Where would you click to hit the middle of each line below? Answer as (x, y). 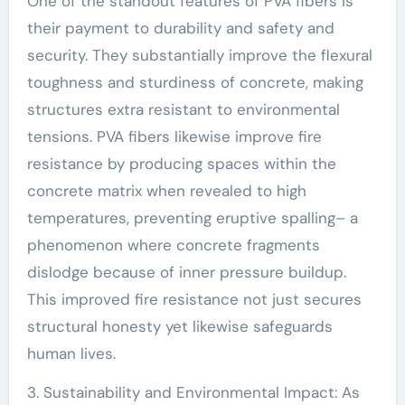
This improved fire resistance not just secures (194, 299)
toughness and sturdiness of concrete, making (195, 82)
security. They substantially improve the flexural (199, 55)
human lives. (71, 353)
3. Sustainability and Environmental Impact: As (193, 392)
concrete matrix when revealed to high (166, 190)
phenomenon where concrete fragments (173, 245)
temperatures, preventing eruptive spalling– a (192, 217)
